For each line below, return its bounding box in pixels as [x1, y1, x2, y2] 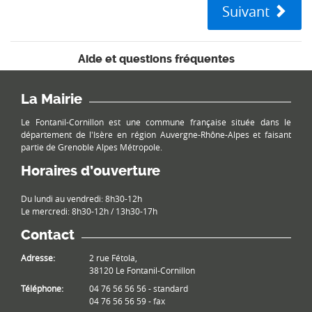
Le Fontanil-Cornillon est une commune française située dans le [21, 116, 291, 128]
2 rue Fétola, [88, 252, 137, 264]
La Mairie [21, 91, 82, 108]
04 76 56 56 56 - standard [88, 283, 188, 295]
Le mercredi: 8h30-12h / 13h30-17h [21, 205, 157, 217]
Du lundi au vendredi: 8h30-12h [21, 193, 142, 205]
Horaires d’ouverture [21, 163, 160, 180]
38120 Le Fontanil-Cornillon [88, 265, 195, 276]
